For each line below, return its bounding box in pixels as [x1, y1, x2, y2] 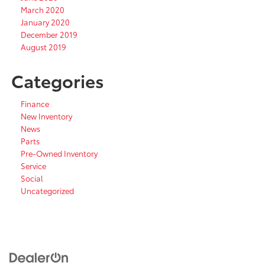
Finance [21, 98, 49, 109]
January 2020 [21, 17, 70, 28]
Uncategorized [21, 185, 74, 196]
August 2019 [21, 41, 66, 53]
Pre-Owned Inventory [21, 148, 98, 159]
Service [21, 160, 46, 172]
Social [21, 173, 43, 184]
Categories [11, 67, 104, 93]
